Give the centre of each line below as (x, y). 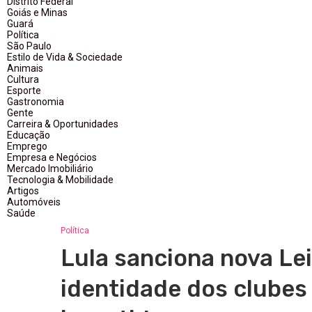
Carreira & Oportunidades (63, 124)
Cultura (23, 79)
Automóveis (34, 202)
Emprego (27, 146)
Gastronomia (36, 102)
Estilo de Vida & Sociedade (65, 57)
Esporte (24, 91)
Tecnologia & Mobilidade (60, 180)
